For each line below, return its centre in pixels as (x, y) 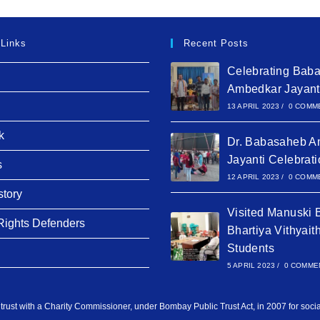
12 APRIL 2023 (253, 176)
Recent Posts (216, 43)
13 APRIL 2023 (253, 106)
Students (250, 248)
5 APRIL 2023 (251, 265)
